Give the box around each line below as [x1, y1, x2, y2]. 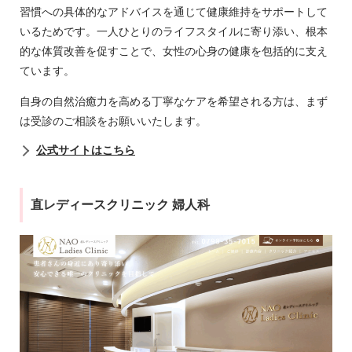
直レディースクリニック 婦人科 [31, 198, 210, 212]
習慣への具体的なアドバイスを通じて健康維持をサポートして [20, 5, 328, 19]
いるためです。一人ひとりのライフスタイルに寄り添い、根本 [20, 25, 328, 38]
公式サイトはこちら [36, 144, 135, 157]
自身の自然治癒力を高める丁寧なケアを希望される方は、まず [20, 95, 328, 108]
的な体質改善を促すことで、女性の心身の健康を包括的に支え [20, 45, 328, 58]
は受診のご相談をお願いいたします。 [20, 115, 207, 128]
